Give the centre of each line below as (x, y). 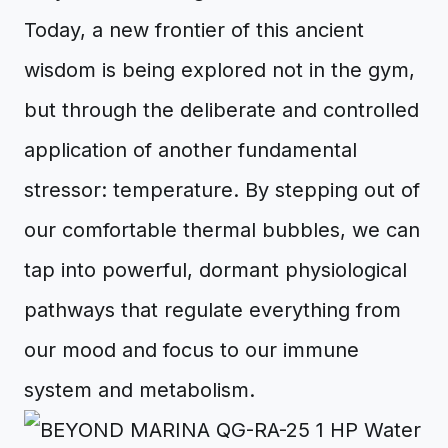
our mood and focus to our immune (191, 350)
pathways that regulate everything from (212, 310)
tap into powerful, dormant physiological (215, 270)
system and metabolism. (139, 390)
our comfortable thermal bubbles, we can (222, 230)
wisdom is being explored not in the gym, (219, 70)
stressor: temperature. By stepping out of (222, 190)
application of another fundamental (190, 150)
